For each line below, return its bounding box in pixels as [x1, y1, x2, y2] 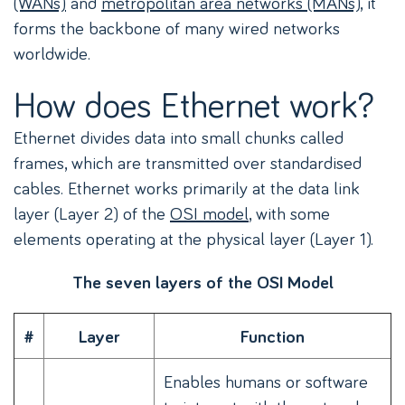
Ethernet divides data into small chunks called [14, 125, 344, 149]
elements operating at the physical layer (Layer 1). [14, 226, 373, 250]
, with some [249, 201, 330, 225]
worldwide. [14, 41, 90, 65]
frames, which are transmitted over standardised [14, 150, 362, 174]
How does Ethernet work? [14, 80, 374, 127]
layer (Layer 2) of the [14, 201, 170, 225]
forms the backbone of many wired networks [14, 15, 340, 40]
